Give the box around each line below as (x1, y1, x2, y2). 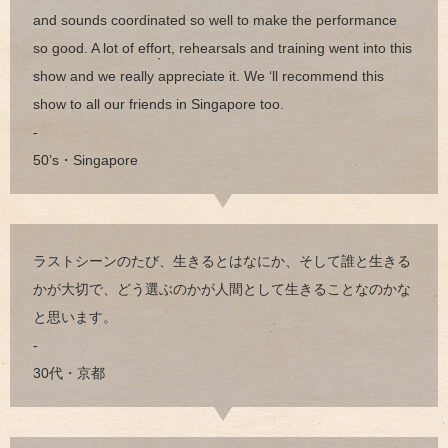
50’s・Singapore (33, 151, 138, 168)
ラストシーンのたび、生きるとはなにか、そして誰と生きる (33, 252, 411, 269)
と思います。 (33, 308, 117, 325)
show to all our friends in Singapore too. (33, 95, 284, 112)
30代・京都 (33, 364, 105, 381)
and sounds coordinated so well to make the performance (33, 11, 397, 28)
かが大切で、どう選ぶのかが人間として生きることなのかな (33, 280, 411, 297)
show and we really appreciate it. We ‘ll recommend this (33, 67, 384, 84)
